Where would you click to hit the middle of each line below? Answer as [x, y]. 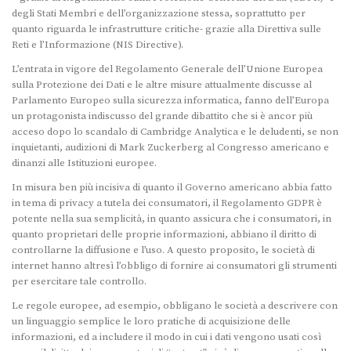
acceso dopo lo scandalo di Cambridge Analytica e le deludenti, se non [175, 132]
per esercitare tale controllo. [79, 282]
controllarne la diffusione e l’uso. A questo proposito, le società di [163, 250]
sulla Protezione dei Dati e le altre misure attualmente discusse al [162, 85]
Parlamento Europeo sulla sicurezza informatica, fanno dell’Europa [170, 101]
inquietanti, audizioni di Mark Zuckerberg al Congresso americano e [170, 148]
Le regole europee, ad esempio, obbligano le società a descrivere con [175, 306]
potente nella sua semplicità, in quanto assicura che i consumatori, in [172, 219]
